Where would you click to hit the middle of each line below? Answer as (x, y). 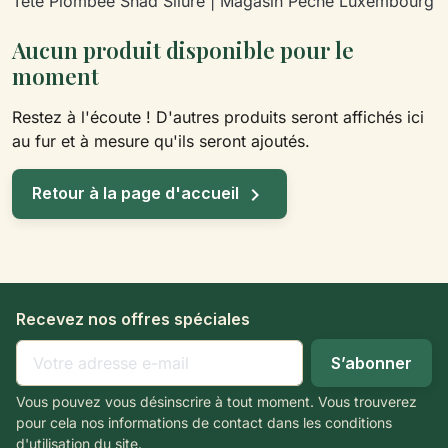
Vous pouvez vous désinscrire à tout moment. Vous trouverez (216, 401)
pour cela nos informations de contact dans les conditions (204, 422)
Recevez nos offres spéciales (133, 318)
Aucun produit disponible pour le (183, 50)
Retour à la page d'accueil (137, 193)
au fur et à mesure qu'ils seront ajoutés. (161, 141)
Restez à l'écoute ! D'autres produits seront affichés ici (218, 117)
